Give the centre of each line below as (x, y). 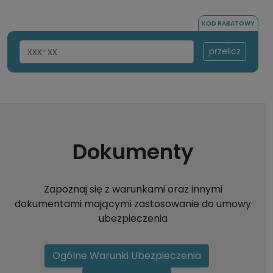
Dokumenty (133, 151)
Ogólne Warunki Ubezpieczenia (127, 255)
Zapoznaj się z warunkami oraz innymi (133, 189)
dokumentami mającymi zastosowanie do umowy (133, 204)
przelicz (225, 51)
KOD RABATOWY (228, 23)
